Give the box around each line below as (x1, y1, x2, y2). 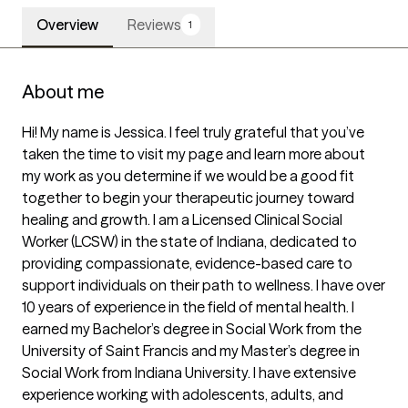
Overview (36, 15, 98, 35)
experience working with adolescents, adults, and (22, 385, 343, 404)
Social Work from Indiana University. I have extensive (22, 363, 356, 382)
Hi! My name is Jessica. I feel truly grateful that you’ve (22, 123, 364, 142)
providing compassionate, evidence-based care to (22, 254, 352, 273)
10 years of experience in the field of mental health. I (22, 298, 354, 317)
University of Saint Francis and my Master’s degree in (22, 342, 360, 361)
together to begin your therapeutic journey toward (22, 189, 354, 208)
